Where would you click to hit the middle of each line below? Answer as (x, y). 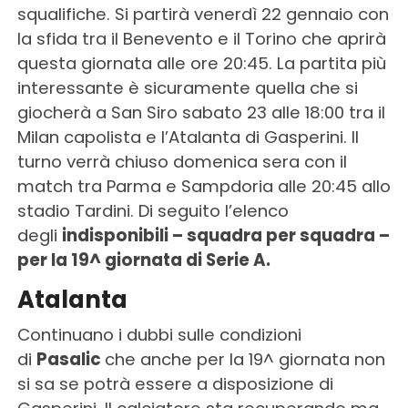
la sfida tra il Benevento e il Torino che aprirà (201, 39)
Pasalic (70, 360)
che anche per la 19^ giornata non (245, 360)
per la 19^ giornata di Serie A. (143, 260)
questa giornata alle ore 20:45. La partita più (201, 64)
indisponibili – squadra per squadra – (225, 236)
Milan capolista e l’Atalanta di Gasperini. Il (188, 138)
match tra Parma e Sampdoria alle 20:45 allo (204, 187)
